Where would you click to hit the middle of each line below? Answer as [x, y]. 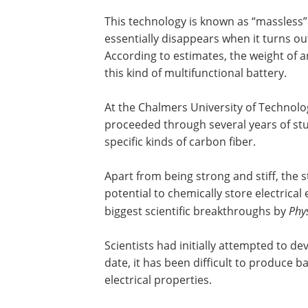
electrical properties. [158, 279]
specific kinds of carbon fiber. [180, 141]
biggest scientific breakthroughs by [197, 211]
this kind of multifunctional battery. [196, 73]
